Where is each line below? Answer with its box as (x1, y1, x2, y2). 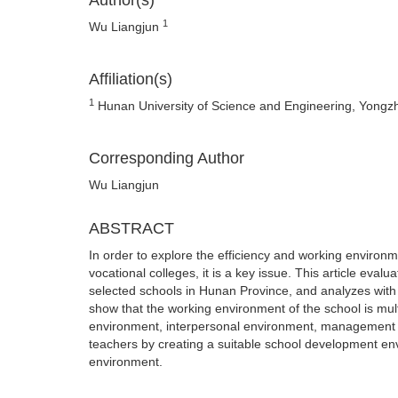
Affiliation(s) (89, 70, 172, 88)
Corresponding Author (89, 149, 244, 167)
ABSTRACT (89, 219, 174, 237)
